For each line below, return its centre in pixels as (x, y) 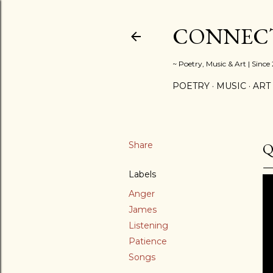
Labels (142, 174)
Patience (148, 241)
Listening (148, 225)
